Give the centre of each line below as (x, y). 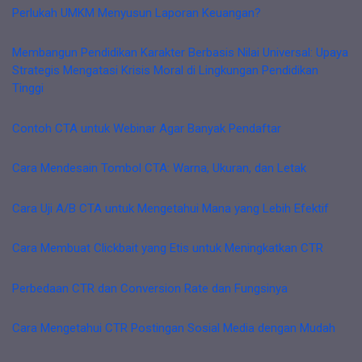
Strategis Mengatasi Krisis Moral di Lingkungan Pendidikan (165, 70)
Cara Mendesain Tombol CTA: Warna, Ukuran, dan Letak (159, 168)
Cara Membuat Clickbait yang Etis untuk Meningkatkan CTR (168, 248)
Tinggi (28, 88)
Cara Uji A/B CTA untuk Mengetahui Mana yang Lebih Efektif (170, 208)
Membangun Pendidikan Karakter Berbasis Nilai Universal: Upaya (180, 53)
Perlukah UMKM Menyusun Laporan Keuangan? (137, 13)
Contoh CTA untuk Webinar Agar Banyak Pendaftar (147, 128)
